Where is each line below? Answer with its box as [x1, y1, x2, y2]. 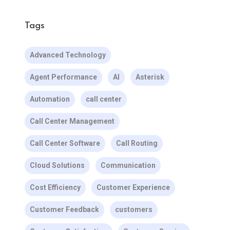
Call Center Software [29, 139, 100, 147]
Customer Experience [96, 183, 170, 191]
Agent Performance [29, 73, 97, 81]
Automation [29, 95, 70, 103]
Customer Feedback [29, 205, 99, 214]
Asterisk [135, 73, 164, 81]
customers [114, 205, 152, 214]
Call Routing [116, 139, 158, 147]
